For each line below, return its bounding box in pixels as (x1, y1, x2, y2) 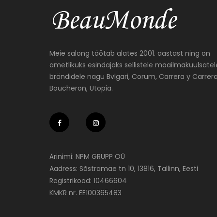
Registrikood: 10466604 (49, 175, 127, 186)
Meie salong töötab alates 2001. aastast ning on (49, 48, 210, 58)
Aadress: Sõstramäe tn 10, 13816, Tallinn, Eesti (49, 163, 198, 173)
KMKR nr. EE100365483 (49, 187, 122, 198)
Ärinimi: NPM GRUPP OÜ (49, 151, 125, 161)
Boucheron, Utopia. (49, 83, 113, 93)
